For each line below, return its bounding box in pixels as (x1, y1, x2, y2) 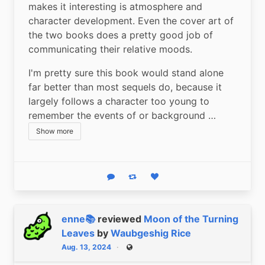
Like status (154, 176, 192, 184)
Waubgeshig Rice (111, 227, 191, 239)
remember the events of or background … (28, 109, 216, 121)
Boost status (132, 176, 174, 184)
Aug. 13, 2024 (62, 242, 111, 251)
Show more (36, 126, 73, 135)
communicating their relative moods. (28, 43, 192, 55)
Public (129, 247, 147, 254)
